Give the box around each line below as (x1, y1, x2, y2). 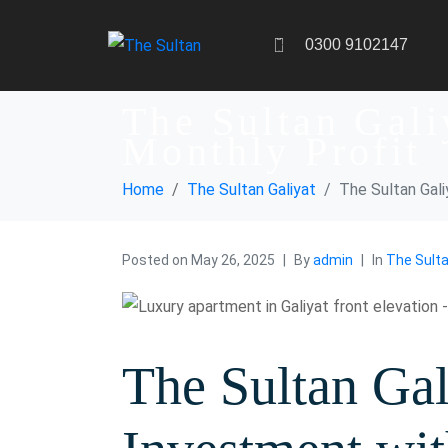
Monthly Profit (122, 128, 422, 174)
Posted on (122, 251, 191, 268)
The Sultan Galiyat (187, 179, 316, 199)
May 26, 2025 (191, 251, 275, 268)
